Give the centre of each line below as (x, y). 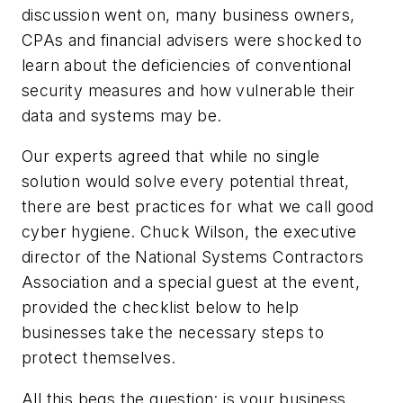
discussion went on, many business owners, (188, 14)
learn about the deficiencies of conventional (187, 65)
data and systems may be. (122, 115)
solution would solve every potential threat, (186, 182)
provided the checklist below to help (161, 308)
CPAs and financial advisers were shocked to (192, 40)
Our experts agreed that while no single (171, 157)
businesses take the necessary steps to (173, 333)
